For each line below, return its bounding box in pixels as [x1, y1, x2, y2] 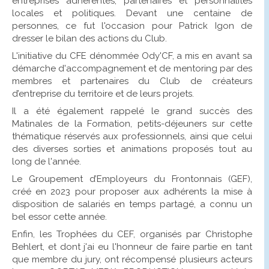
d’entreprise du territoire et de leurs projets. [11, 88, 194, 99]
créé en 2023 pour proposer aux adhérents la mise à [11, 186, 252, 197]
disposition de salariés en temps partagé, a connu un [11, 198, 252, 210]
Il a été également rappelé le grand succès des [11, 105, 252, 116]
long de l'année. [11, 156, 81, 167]
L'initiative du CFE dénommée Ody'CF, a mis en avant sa [11, 50, 252, 61]
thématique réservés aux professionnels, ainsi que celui [11, 130, 252, 142]
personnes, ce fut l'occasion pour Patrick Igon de [11, 20, 252, 31]
